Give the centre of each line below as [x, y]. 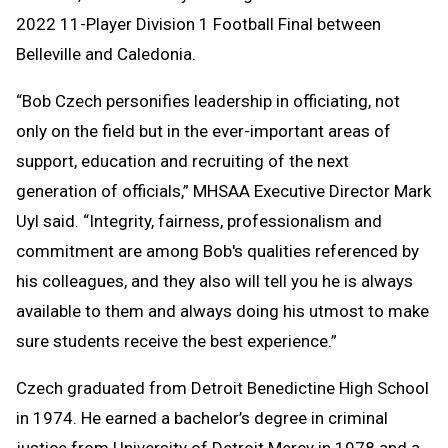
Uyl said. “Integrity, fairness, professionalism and [199, 220]
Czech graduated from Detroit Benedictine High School [222, 387]
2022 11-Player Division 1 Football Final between [198, 23]
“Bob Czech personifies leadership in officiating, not [208, 100]
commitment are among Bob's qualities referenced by [217, 250]
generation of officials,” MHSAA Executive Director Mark [223, 190]
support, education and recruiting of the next [182, 160]
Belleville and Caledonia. [106, 53]
